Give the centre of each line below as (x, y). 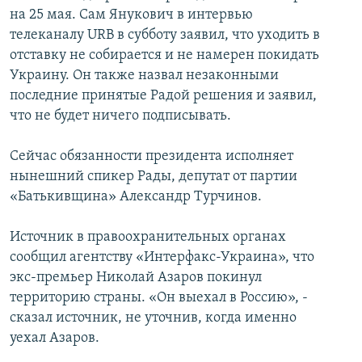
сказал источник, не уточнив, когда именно (153, 318)
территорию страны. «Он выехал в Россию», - (159, 298)
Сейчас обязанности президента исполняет (152, 157)
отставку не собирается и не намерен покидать (164, 56)
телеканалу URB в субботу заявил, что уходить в (165, 36)
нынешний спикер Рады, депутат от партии (154, 177)
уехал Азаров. (55, 339)
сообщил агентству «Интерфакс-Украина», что (162, 258)
